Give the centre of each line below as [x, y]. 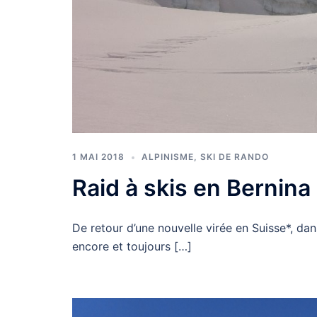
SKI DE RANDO [235, 157]
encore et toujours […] [132, 247]
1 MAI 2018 [98, 157]
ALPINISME [168, 157]
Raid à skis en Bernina [191, 188]
